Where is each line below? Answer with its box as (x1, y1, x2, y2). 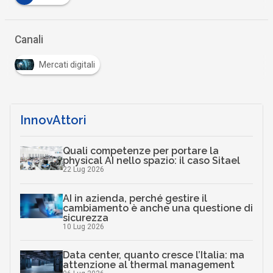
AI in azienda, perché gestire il (62, 193, 207, 205)
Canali (14, 34, 43, 46)
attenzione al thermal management (62, 259, 235, 271)
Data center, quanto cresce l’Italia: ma (62, 249, 244, 261)
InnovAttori (19, 113, 87, 128)
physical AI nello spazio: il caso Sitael (62, 155, 240, 167)
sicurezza (62, 212, 108, 224)
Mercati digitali (38, 60, 95, 70)
